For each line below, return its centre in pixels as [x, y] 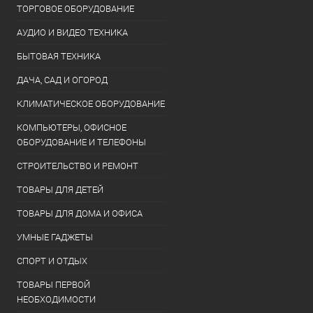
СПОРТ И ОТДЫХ [52, 261]
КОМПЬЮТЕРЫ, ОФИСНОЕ [72, 128]
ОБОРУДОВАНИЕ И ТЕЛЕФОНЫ [81, 142]
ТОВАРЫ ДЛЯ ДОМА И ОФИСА [80, 213]
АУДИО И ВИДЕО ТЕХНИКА [72, 32]
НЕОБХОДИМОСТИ [56, 299]
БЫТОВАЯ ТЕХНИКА [59, 56]
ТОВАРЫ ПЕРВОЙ [53, 285]
